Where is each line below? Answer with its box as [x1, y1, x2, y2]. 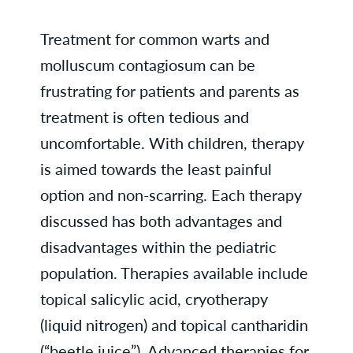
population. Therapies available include [39, 261, 308, 284]
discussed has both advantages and [39, 209, 282, 232]
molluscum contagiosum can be [39, 53, 255, 76]
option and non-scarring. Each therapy [39, 183, 302, 206]
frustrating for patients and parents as [39, 79, 299, 102]
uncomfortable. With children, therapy [39, 131, 304, 154]
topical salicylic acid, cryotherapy [39, 287, 268, 310]
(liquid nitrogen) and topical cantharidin [39, 313, 308, 336]
